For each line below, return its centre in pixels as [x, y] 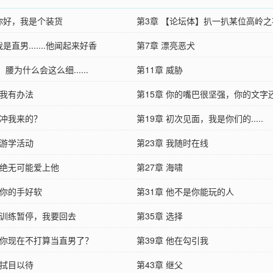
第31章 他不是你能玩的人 [185, 191]
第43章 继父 [160, 264]
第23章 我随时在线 [172, 142]
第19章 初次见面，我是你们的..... [200, 118]
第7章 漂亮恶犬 [166, 45]
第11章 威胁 [160, 69]
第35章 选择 [160, 215]
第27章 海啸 [160, 167]
